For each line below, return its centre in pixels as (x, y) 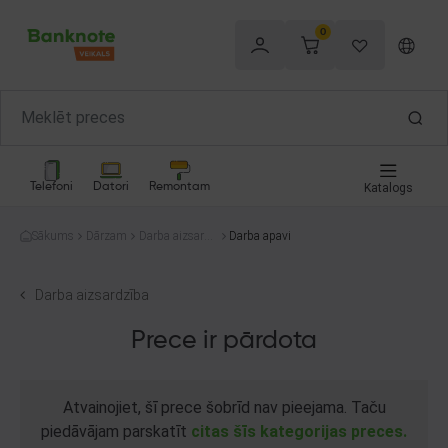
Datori (111, 186)
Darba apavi (260, 236)
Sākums (53, 236)
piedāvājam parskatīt (116, 431)
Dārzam (106, 236)
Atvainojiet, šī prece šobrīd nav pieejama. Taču (224, 407)
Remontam (179, 186)
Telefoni (51, 186)
